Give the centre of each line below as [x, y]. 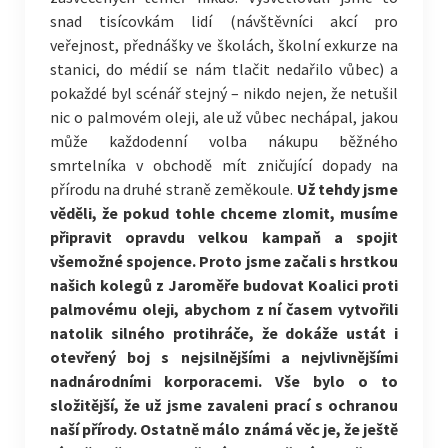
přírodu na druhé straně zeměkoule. [173, 189]
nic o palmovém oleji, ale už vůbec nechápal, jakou [224, 117]
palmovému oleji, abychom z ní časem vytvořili [224, 309]
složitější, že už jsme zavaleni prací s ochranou [224, 405]
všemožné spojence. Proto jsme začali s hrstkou [224, 261]
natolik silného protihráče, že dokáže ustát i [224, 333]
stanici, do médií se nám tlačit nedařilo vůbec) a [224, 69]
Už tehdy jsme [347, 189]
